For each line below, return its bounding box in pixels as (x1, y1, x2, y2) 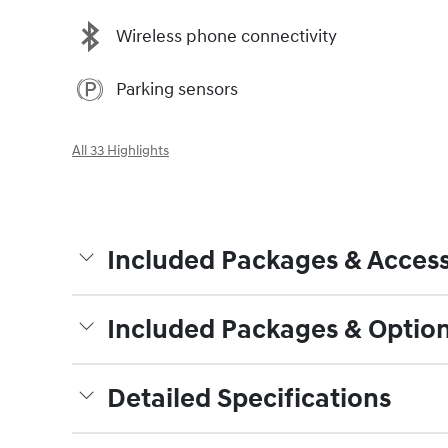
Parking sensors (116, 77, 238, 101)
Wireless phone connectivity (116, 24, 337, 48)
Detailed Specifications (107, 382, 391, 417)
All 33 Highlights (72, 143, 169, 160)
